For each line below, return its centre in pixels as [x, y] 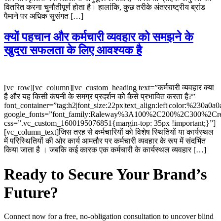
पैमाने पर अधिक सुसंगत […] [44, 16]
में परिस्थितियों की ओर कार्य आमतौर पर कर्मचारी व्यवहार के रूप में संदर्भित [105, 141]
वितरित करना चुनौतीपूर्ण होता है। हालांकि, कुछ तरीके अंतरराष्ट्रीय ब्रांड [105, 7]
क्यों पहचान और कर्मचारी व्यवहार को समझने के [99, 37]
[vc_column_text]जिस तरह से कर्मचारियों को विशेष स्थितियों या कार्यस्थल [109, 132]
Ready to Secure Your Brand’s [105, 174]
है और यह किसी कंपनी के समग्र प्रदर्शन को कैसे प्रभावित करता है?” [100, 97]
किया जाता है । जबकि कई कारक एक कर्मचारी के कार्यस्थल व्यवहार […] [105, 150]
